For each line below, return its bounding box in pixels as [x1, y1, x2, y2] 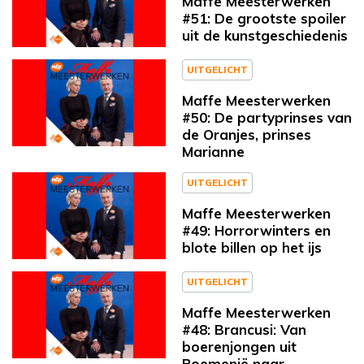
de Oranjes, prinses [182, 126, 311, 144]
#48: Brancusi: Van [182, 320, 306, 338]
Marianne [182, 143, 245, 161]
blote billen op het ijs [182, 239, 322, 257]
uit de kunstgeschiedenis [182, 27, 348, 45]
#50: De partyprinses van [182, 109, 352, 127]
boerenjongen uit [182, 337, 297, 355]
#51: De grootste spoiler [182, 10, 346, 28]
